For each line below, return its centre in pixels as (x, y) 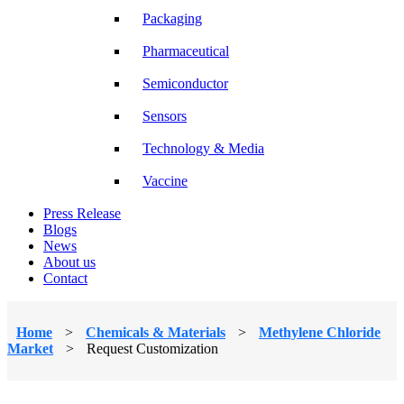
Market (30, 348)
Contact (65, 278)
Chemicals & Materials (156, 332)
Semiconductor (185, 83)
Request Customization (152, 348)
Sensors (165, 115)
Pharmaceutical (186, 50)
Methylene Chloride (320, 332)
